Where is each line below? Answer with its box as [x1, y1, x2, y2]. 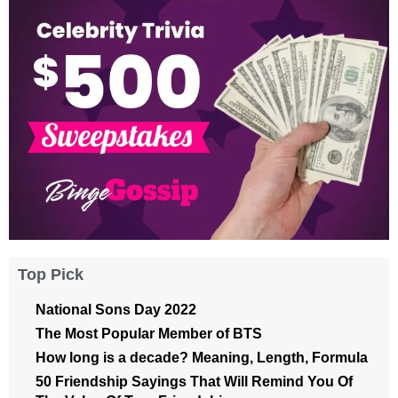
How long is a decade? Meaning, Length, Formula [36, 350, 368, 366]
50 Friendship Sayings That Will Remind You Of [36, 374, 353, 390]
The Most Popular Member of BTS [36, 326, 262, 342]
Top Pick [18, 265, 84, 284]
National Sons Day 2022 [36, 302, 196, 318]
